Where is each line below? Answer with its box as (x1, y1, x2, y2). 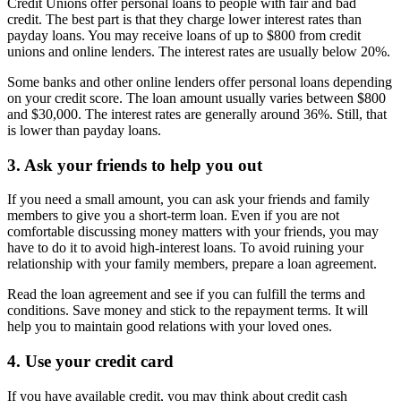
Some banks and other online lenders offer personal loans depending (7, 73, 392, 90)
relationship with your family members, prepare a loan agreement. (7, 256, 377, 272)
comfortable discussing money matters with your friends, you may (7, 224, 379, 240)
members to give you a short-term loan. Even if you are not (7, 208, 339, 224)
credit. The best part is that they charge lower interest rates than (7, 11, 362, 27)
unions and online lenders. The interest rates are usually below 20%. (7, 43, 390, 59)
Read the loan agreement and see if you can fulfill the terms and (7, 286, 365, 303)
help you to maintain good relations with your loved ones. (7, 319, 332, 335)
